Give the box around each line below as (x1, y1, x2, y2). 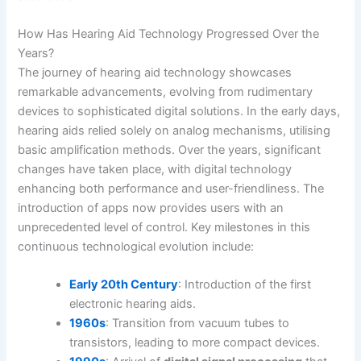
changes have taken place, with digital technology (18, 161, 293, 176)
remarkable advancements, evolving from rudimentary (18, 84, 313, 99)
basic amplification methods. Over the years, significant (18, 142, 322, 157)
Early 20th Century (69, 277, 179, 293)
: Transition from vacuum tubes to (106, 316, 290, 331)
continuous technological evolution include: (18, 239, 255, 254)
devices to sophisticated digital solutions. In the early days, (18, 103, 341, 118)
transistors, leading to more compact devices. (69, 335, 321, 351)
